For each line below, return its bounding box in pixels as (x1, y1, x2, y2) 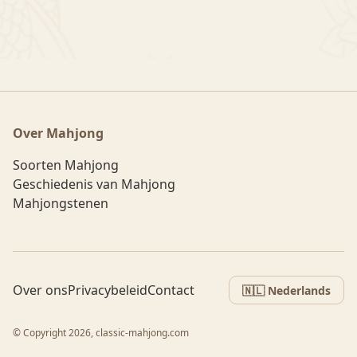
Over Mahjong (13, 124, 104, 142)
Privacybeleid (68, 281, 147, 299)
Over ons (13, 281, 68, 299)
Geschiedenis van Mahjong (13, 175, 175, 193)
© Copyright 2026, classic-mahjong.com (13, 326, 189, 339)
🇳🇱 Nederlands (242, 282, 331, 298)
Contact (147, 281, 194, 299)
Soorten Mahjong (13, 156, 119, 174)
